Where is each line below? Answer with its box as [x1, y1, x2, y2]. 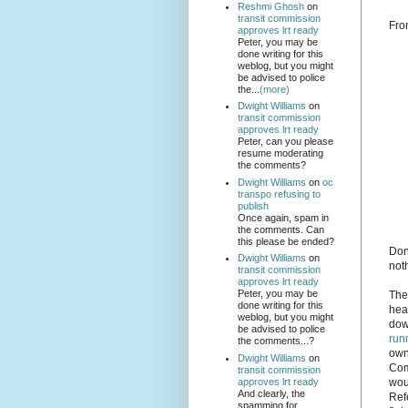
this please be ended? [237, 235, 334, 247]
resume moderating [237, 148, 323, 159]
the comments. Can [237, 223, 324, 235]
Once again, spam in [237, 211, 329, 223]
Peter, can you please [237, 136, 333, 148]
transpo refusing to [237, 188, 321, 199]
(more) [259, 83, 290, 95]
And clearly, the [237, 387, 305, 399]
